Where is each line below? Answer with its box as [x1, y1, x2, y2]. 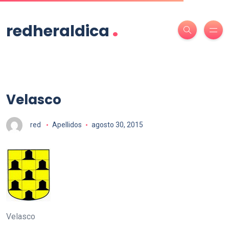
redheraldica [6, 20, 109, 42]
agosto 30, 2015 [91, 120, 143, 129]
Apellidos [52, 120, 82, 129]
